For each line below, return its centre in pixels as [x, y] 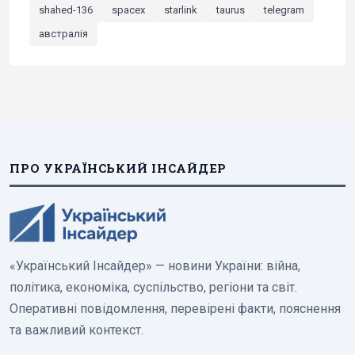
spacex [128, 10]
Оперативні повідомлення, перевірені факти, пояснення [175, 308]
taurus [231, 10]
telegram [284, 10]
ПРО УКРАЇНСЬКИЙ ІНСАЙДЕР [118, 168]
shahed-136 [66, 10]
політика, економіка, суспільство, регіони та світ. [153, 287]
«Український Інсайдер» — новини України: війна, [155, 265]
